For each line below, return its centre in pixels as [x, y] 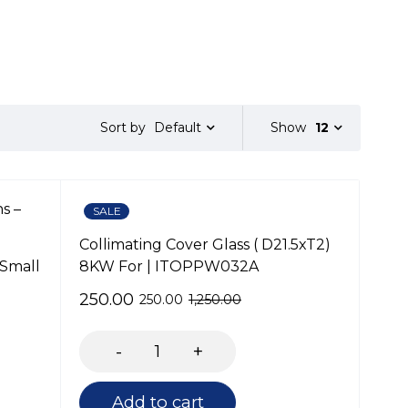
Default [178, 127]
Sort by [123, 128]
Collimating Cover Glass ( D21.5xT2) [205, 245]
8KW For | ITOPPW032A [169, 266]
